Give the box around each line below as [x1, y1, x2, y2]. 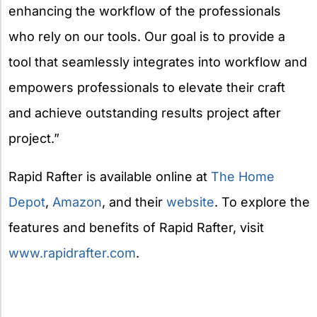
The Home [211, 169, 275, 185]
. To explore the [214, 195, 310, 210]
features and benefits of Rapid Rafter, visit [8, 220, 264, 236]
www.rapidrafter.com [8, 246, 136, 261]
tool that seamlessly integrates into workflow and [8, 54, 307, 70]
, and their [102, 195, 166, 210]
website [166, 195, 214, 210]
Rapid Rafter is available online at [8, 169, 211, 185]
